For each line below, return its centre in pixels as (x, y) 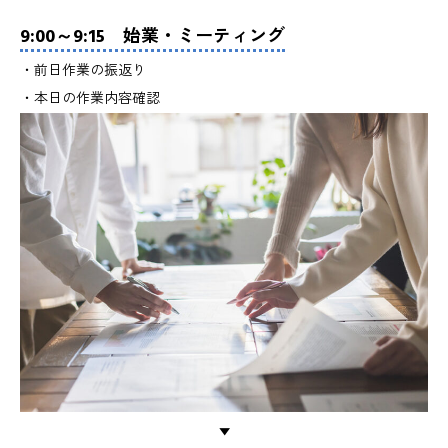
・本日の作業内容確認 (90, 99)
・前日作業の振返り (83, 71)
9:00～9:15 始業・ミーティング (152, 36)
